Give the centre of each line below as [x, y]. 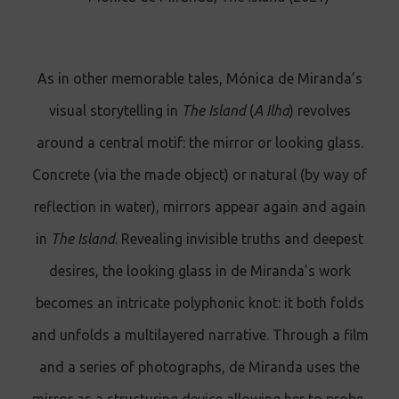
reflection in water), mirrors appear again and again [199, 207]
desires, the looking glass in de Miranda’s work [199, 271]
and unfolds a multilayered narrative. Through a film [199, 335]
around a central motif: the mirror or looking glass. [199, 142]
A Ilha [271, 110]
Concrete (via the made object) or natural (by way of [199, 175]
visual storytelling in [115, 110]
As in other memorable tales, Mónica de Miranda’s [199, 78]
